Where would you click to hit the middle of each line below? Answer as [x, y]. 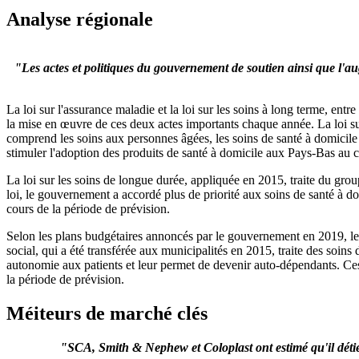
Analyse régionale [80, 20]
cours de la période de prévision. [88, 209]
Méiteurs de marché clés [107, 314]
